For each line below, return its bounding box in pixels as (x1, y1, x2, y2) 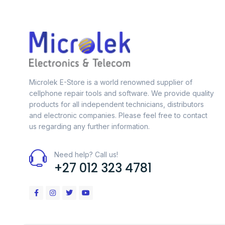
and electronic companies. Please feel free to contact (29, 111, 207, 120)
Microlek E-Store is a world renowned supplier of (29, 78, 192, 86)
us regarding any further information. (29, 122, 150, 131)
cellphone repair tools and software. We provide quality (29, 89, 214, 97)
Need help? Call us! (54, 150, 118, 159)
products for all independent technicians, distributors (29, 100, 204, 108)
